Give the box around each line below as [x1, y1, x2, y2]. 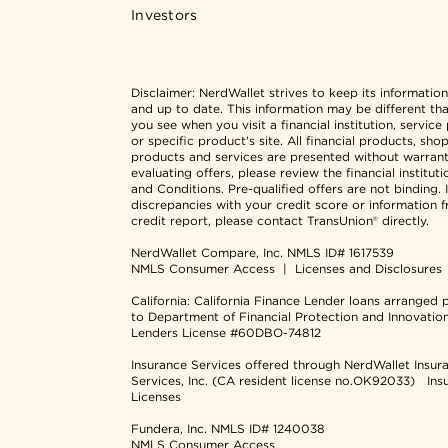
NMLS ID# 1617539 [286, 245, 394, 261]
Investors [130, 7, 198, 24]
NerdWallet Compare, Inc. [130, 245, 287, 261]
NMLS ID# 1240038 [210, 421, 325, 437]
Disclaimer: [130, 85, 195, 101]
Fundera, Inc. [130, 421, 211, 437]
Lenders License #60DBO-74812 [130, 325, 321, 341]
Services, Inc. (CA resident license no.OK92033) [130, 373, 427, 389]
